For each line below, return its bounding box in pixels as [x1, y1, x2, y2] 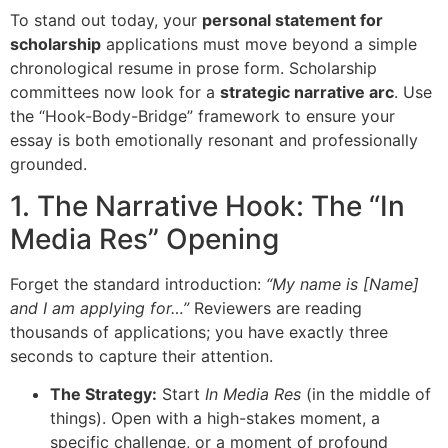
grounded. [10, 153, 87, 174]
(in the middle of [301, 384, 431, 405]
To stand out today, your [10, 9, 202, 30]
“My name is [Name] [266, 274, 419, 295]
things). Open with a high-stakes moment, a [50, 408, 380, 429]
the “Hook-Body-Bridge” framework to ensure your [10, 105, 395, 126]
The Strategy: [50, 384, 157, 405]
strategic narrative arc [220, 81, 394, 102]
